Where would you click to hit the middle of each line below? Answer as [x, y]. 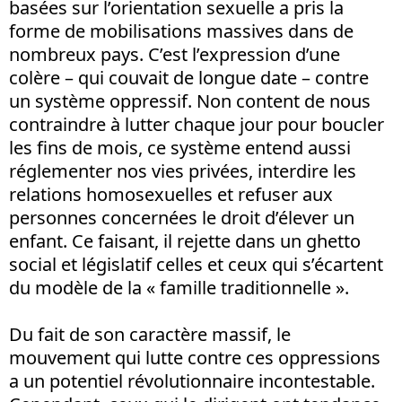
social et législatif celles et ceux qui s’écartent [196, 264]
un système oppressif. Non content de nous [190, 100]
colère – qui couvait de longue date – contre [189, 77]
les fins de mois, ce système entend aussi [180, 147]
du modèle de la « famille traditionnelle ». [179, 287]
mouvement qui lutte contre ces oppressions [195, 357]
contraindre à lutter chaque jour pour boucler [197, 124]
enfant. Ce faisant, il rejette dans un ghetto [185, 240]
